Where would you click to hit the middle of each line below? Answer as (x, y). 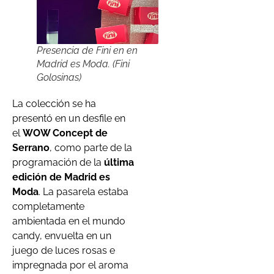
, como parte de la (91, 148)
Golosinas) (59, 78)
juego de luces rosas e (64, 251)
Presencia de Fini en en (87, 51)
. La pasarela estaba (83, 192)
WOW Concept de (65, 133)
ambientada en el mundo (69, 221)
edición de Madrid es (61, 177)
